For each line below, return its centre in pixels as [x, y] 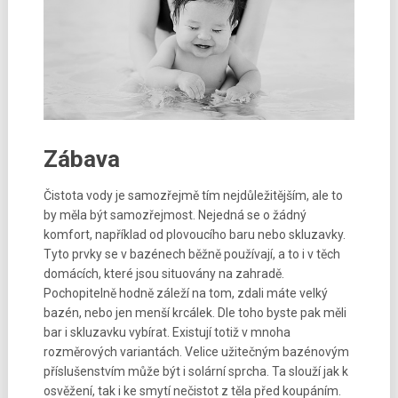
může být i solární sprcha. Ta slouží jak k [236, 372]
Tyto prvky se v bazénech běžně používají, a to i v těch [191, 255]
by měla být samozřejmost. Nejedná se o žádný [175, 215]
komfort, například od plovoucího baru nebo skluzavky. [194, 235]
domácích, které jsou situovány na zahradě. [163, 274]
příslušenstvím [84, 372]
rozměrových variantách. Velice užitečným [163, 352]
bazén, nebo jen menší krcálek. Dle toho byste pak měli [195, 313]
